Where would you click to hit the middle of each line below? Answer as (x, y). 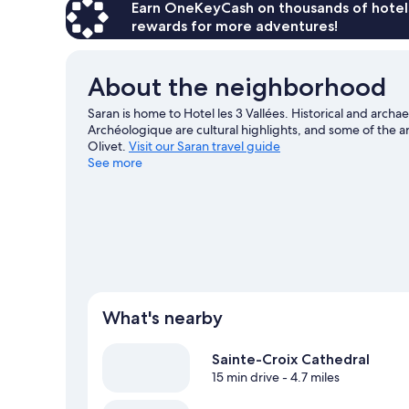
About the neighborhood (237, 86)
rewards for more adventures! (235, 26)
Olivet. (108, 146)
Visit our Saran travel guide (204, 146)
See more (115, 162)
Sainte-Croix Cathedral (291, 360)
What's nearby (163, 318)
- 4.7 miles (309, 378)
